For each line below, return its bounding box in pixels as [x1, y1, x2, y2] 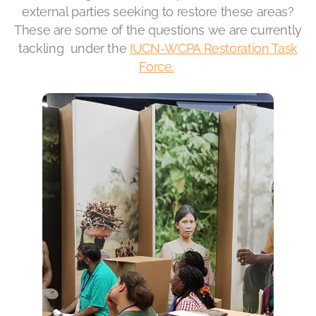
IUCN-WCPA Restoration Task [130, 41, 298, 56]
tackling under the [18, 41, 130, 56]
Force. [139, 59, 174, 74]
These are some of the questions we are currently [13, 23, 303, 37]
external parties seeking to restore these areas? [22, 4, 294, 19]
